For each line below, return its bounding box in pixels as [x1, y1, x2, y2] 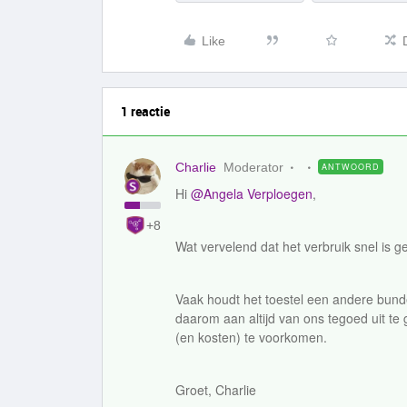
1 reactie [121, 103, 170, 120]
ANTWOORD [322, 161, 380, 173]
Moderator [223, 160, 283, 174]
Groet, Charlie [175, 381, 256, 399]
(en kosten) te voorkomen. [175, 328, 327, 346]
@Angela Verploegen [191, 184, 313, 203]
